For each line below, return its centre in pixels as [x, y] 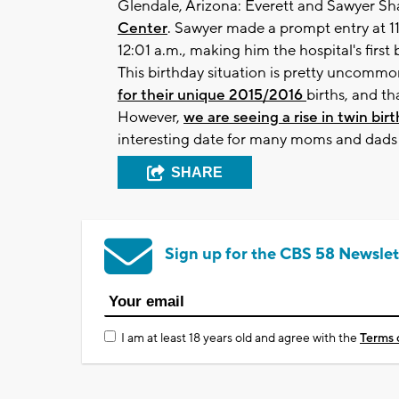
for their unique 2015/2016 [212, 95]
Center [142, 28]
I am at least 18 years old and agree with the [240, 338]
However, [151, 117]
